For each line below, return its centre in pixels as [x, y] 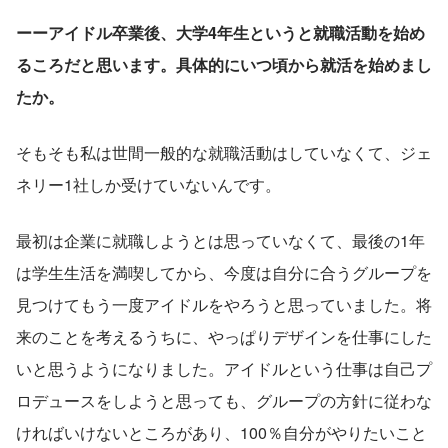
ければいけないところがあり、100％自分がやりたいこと [221, 433]
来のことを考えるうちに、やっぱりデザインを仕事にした [224, 337]
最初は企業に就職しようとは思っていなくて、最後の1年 [220, 241]
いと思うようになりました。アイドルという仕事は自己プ [224, 369]
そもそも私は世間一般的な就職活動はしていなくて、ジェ [224, 153]
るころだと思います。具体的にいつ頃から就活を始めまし [224, 65]
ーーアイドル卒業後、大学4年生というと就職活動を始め [220, 33]
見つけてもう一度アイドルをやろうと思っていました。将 [224, 305]
